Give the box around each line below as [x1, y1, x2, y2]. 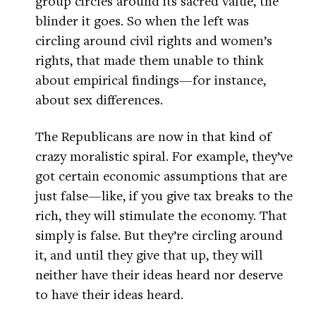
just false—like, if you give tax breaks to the [35, 186, 293, 205]
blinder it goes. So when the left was [35, 11, 249, 30]
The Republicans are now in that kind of [35, 127, 272, 145]
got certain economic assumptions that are [35, 166, 287, 185]
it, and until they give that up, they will [35, 245, 263, 264]
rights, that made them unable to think [35, 51, 264, 69]
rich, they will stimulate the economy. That [35, 206, 287, 224]
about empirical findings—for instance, [35, 71, 266, 89]
